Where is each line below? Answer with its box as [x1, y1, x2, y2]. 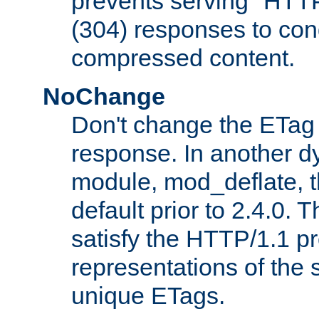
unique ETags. [71, 281, 225, 309]
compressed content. [71, 43, 295, 71]
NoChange [43, 82, 165, 110]
